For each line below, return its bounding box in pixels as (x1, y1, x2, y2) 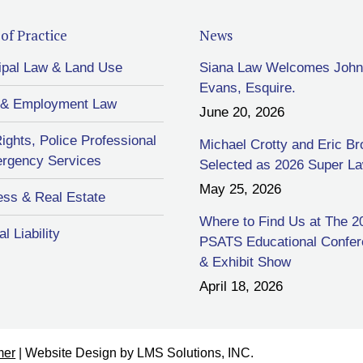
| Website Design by (15, 346, 138, 360)
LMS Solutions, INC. (137, 346, 254, 360)
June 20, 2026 (199, 105, 284, 120)
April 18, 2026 (199, 279, 283, 294)
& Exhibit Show (199, 254, 291, 270)
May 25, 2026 (199, 181, 281, 197)
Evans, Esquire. (199, 80, 296, 96)
